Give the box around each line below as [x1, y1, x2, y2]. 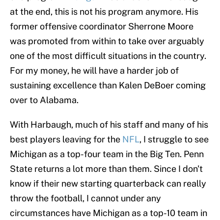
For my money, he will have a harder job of [10, 65, 179, 76]
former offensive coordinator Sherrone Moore [10, 21, 193, 32]
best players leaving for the [10, 134, 122, 145]
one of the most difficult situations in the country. [10, 51, 206, 61]
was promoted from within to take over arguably [10, 36, 204, 47]
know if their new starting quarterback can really [10, 178, 206, 189]
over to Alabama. [10, 95, 79, 106]
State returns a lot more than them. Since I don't [10, 164, 203, 174]
